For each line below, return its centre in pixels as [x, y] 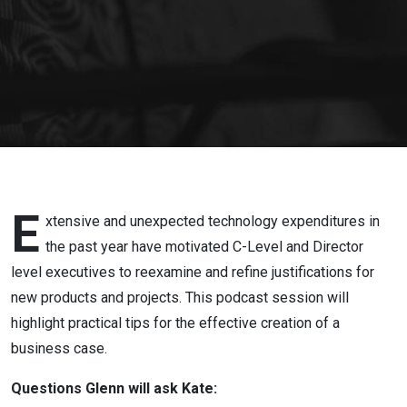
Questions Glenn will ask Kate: [114, 388]
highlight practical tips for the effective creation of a [175, 323]
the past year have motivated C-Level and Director [204, 247]
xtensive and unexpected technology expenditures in [213, 221]
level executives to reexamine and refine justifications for [193, 272]
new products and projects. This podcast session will [180, 298]
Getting [70, 138]
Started [71, 182]
